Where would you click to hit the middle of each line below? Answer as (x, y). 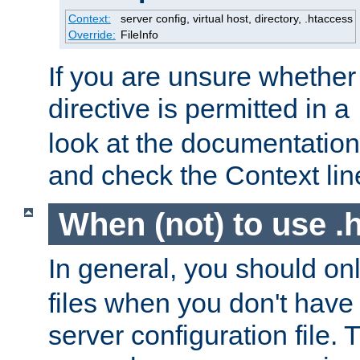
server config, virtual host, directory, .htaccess (236, 19)
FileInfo (139, 35)
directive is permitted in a (202, 109)
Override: (92, 35)
